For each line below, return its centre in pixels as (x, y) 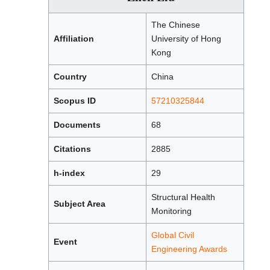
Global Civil (173, 235)
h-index (69, 173)
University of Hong (186, 39)
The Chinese (176, 25)
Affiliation (74, 39)
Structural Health (183, 197)
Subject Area (80, 204)
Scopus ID (75, 101)
